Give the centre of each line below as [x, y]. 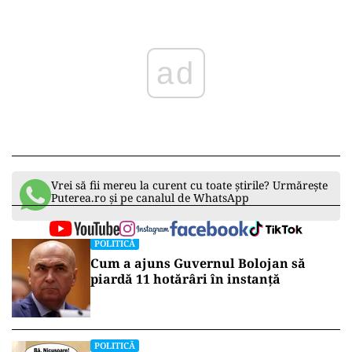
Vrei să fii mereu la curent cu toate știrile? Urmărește [189, 185]
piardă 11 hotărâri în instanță [185, 279]
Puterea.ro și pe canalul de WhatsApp [150, 198]
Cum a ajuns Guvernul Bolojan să [198, 264]
